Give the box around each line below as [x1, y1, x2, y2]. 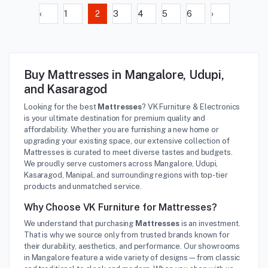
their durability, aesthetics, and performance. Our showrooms [24, 241, 240, 251]
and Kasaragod [24, 81, 108, 96]
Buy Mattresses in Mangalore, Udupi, [24, 67, 224, 82]
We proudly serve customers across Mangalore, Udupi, [24, 159, 218, 168]
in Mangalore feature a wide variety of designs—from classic [24, 252, 240, 262]
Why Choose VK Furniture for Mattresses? [24, 201, 217, 213]
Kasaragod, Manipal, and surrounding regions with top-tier [24, 170, 228, 179]
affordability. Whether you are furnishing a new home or [24, 124, 219, 134]
